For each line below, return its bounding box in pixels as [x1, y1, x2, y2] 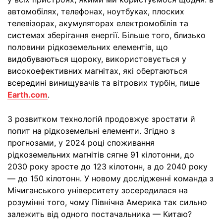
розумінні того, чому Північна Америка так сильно [7, 197, 207, 207]
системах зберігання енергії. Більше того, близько [7, 30, 206, 40]
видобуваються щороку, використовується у [7, 54, 186, 64]
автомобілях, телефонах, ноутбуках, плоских [7, 6, 184, 16]
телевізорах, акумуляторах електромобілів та [7, 18, 188, 28]
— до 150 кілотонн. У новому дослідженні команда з [7, 173, 214, 183]
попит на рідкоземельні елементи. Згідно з [7, 126, 175, 136]
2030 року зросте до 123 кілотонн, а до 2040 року [7, 162, 208, 171]
